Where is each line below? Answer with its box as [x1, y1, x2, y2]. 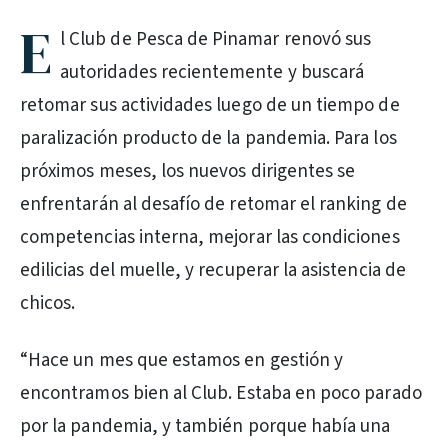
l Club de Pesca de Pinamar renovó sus [60, 26, 372, 53]
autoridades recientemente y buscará [60, 59, 365, 86]
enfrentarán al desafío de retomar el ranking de [20, 191, 407, 218]
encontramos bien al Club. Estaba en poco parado [20, 380, 422, 407]
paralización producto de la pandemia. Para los [20, 125, 397, 152]
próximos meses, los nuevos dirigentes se [20, 158, 356, 185]
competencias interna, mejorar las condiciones [20, 224, 400, 251]
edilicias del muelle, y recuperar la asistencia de [20, 257, 406, 284]
